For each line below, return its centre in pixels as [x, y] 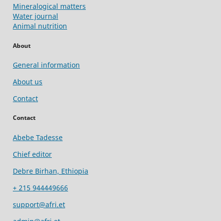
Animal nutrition [40, 26]
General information [46, 65]
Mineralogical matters [49, 6]
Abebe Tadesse [38, 137]
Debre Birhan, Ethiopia [51, 171]
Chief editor [32, 154]
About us [28, 81]
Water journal [36, 16]
